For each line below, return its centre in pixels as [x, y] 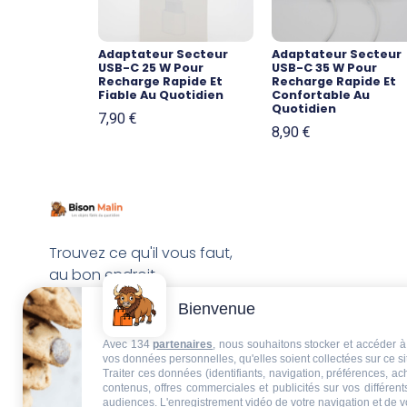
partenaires [183, 344]
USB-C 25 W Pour [150, 68]
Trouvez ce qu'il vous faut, [140, 253]
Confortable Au [321, 95]
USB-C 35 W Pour [324, 68]
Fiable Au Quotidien [160, 95]
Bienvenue [217, 309]
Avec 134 [128, 344]
